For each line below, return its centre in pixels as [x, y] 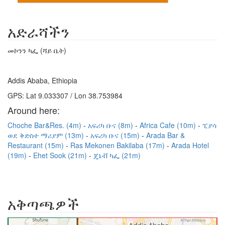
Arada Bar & [165, 135]
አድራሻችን [38, 31]
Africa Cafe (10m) [169, 125]
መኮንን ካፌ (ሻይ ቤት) [37, 50]
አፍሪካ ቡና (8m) [111, 125]
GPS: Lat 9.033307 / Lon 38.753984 [65, 95]
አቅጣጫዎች [43, 204]
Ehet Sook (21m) [61, 155]
